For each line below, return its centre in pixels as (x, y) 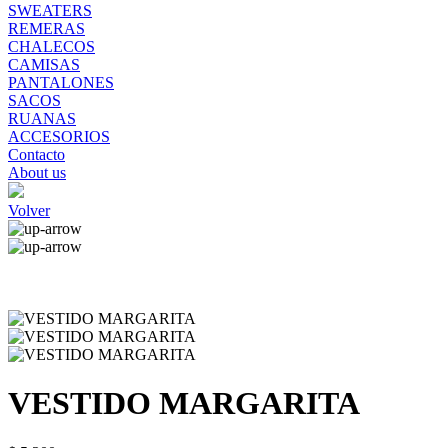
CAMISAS (44, 64)
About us (37, 172)
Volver (29, 210)
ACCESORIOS (59, 136)
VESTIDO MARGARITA (184, 403)
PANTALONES (61, 82)
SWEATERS (50, 10)
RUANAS (42, 118)
